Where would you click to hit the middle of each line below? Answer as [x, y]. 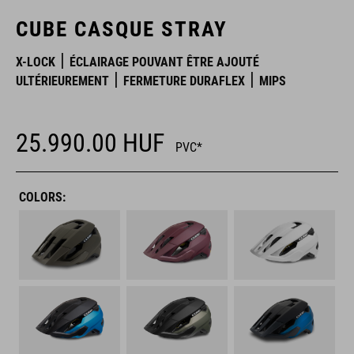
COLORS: [42, 197]
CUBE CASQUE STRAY [122, 29]
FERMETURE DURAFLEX [184, 81]
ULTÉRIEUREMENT [62, 81]
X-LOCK [36, 62]
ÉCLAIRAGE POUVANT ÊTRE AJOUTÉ [164, 62]
